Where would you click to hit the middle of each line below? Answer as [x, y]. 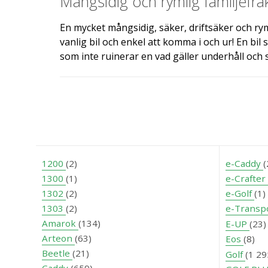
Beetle [57, 253]
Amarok [60, 223]
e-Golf [240, 193]
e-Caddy [244, 163]
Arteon [58, 238]
